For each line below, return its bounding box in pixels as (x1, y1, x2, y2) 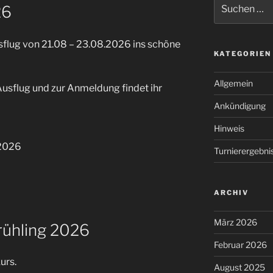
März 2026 (213, 216, 257, 227)
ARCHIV (213, 188, 249, 197)
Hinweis (213, 122, 244, 133)
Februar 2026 (213, 239, 267, 250)
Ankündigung (213, 100, 266, 111)
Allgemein (213, 77, 253, 88)
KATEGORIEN (213, 49, 271, 58)
